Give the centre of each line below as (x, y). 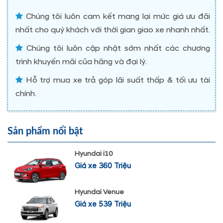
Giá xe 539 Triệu (103, 204)
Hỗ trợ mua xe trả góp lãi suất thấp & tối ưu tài (116, 80)
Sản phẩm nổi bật (45, 131)
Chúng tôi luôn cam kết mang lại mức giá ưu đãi (116, 16)
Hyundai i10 (94, 154)
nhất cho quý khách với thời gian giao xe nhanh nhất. (113, 30)
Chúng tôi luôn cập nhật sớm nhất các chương (116, 48)
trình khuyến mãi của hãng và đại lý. (81, 62)
